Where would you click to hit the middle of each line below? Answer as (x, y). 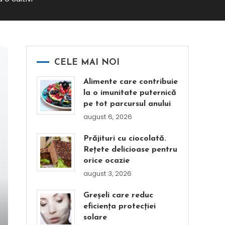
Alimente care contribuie (131, 82)
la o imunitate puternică (130, 93)
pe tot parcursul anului (127, 104)
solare (95, 217)
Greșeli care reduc (119, 195)
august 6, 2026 (108, 117)
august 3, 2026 (108, 174)
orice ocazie (107, 161)
